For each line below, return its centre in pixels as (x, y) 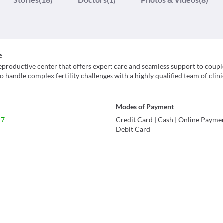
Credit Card (135, 120)
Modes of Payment (145, 107)
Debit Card (133, 129)
